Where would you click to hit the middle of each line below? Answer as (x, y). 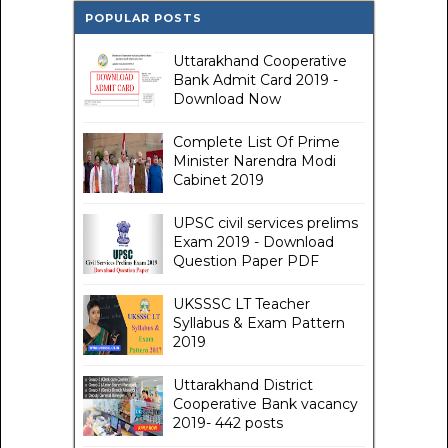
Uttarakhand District (243, 384)
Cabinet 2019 (218, 179)
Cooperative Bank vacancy (265, 403)
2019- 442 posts (228, 422)
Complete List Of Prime (256, 141)
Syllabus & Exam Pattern (259, 322)
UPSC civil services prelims (265, 222)
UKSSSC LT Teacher (241, 303)
